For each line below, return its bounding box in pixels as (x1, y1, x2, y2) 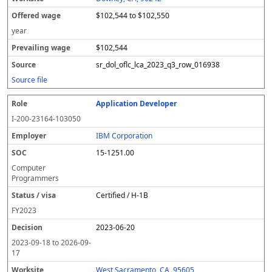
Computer (12, 163, 46, 173)
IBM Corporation (96, 131, 153, 141)
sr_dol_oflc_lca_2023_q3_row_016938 (96, 59, 220, 70)
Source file (12, 75, 47, 85)
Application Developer (96, 98, 177, 109)
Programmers (12, 173, 59, 183)
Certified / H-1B (96, 190, 149, 200)
